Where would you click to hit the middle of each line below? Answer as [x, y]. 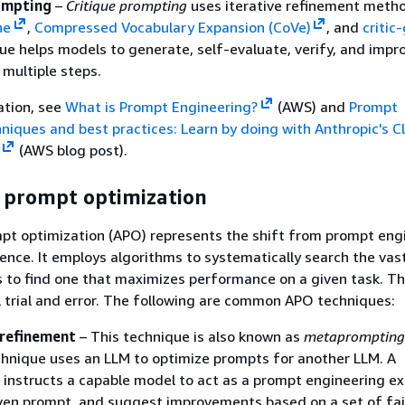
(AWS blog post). [71, 150]
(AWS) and [311, 106]
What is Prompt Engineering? [161, 106]
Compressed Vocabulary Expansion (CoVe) [172, 27]
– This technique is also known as [190, 336]
